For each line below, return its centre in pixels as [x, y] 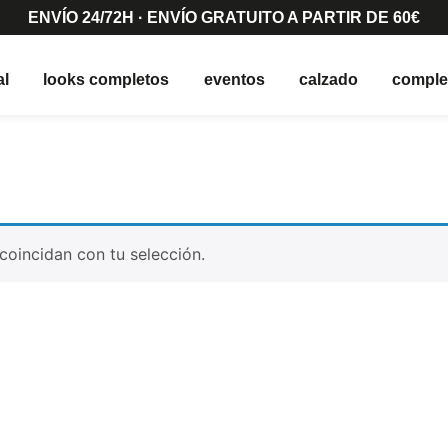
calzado [328, 79]
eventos [234, 79]
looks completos [106, 79]
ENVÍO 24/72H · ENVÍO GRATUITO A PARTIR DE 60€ [223, 17]
